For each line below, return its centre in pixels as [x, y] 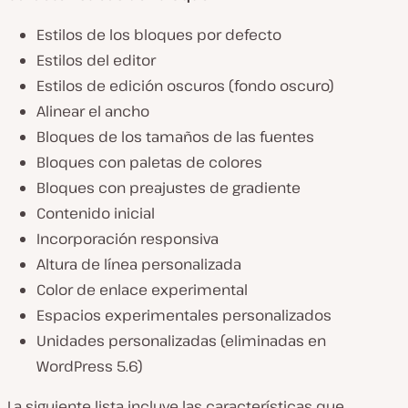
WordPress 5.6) [90, 367]
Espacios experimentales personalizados [184, 316]
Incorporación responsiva [127, 239]
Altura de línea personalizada [139, 265]
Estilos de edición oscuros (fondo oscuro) [185, 86]
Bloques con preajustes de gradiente [168, 188]
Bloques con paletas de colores [149, 163]
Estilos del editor [96, 61]
